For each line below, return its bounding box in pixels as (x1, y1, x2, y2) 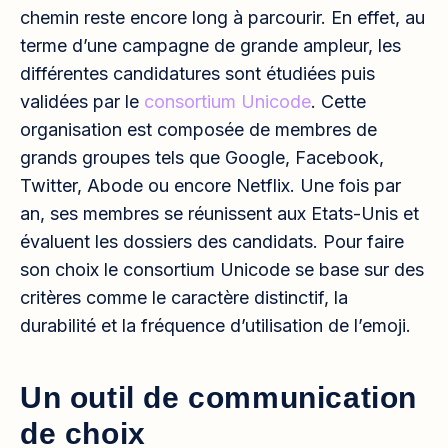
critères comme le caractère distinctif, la (20, 286, 348, 308)
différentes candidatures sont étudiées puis (20, 62, 375, 84)
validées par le (20, 90, 144, 112)
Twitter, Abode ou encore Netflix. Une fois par (20, 174, 401, 196)
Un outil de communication (20, 380, 418, 414)
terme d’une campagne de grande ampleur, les (20, 34, 401, 56)
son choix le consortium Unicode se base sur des (20, 258, 424, 280)
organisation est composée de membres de (20, 118, 377, 140)
